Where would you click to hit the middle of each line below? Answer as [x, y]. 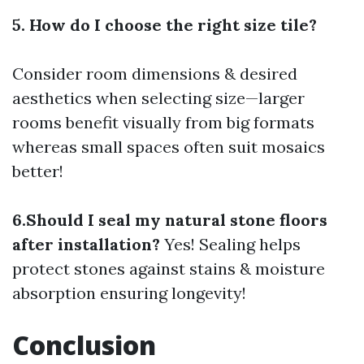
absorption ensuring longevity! [129, 293]
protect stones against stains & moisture [169, 269]
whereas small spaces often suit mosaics [169, 147]
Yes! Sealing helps [230, 244]
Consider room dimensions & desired [155, 74]
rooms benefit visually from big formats [163, 122]
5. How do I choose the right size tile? [165, 25]
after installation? [86, 244]
